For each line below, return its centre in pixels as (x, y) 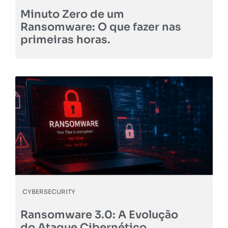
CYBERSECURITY (49, 192)
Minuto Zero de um (73, 15)
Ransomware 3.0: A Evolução (99, 215)
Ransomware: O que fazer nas (101, 27)
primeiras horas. (67, 40)
